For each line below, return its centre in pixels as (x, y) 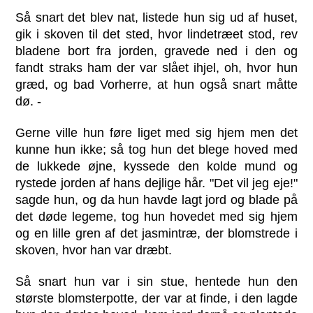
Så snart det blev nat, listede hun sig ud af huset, (156, 18)
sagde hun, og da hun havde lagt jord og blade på (156, 200)
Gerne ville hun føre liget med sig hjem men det (156, 133)
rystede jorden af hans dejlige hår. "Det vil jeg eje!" (156, 183)
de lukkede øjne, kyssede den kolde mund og (156, 167)
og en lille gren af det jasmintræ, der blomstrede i (156, 234)
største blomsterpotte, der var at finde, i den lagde (156, 299)
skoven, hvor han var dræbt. (94, 250)
